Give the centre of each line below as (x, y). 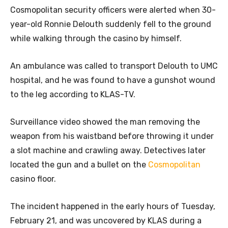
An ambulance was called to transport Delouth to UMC (114, 66)
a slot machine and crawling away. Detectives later (108, 150)
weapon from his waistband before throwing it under (112, 136)
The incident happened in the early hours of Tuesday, (113, 206)
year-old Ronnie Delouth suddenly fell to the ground (111, 24)
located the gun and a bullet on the (79, 164)
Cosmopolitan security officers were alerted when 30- (113, 10)
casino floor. (33, 179)
